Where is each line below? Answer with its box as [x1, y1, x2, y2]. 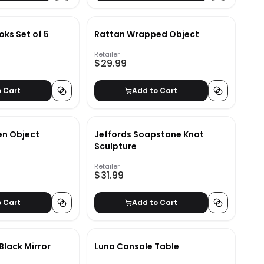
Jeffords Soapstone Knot [94, 128, 204, 141]
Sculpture [94, 140, 137, 153]
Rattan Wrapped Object [94, 28, 199, 41]
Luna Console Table [94, 240, 179, 253]
